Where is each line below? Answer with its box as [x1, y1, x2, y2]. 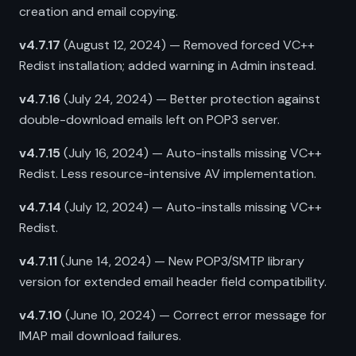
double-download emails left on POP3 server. [19, 111, 280, 128]
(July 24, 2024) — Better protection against [60, 91, 320, 107]
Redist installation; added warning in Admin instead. [19, 57, 316, 74]
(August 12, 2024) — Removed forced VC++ [60, 37, 315, 53]
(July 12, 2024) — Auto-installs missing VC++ [61, 199, 322, 215]
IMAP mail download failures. [19, 327, 181, 344]
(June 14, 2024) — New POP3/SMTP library [57, 253, 304, 269]
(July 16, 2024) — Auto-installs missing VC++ [60, 145, 322, 161]
